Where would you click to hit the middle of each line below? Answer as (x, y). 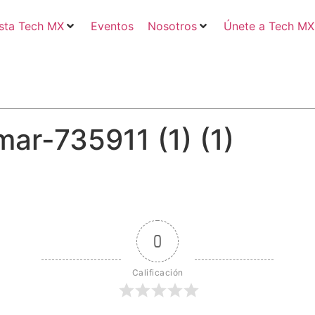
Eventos (112, 26)
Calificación (157, 272)
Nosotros (172, 26)
